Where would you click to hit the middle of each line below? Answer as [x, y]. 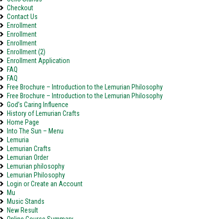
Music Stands [26, 201]
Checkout [20, 8]
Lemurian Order [28, 157]
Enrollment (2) [26, 52]
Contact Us [22, 17]
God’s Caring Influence [38, 105]
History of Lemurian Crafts [43, 113]
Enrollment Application [38, 61]
